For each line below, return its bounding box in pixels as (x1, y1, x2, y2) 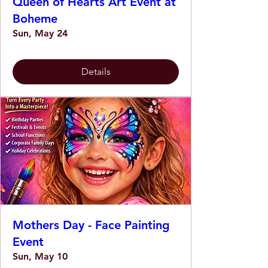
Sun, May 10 (13, 250, 68, 262)
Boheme (13, 11, 57, 26)
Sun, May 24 (13, 27, 68, 39)
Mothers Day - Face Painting (13, 217, 170, 232)
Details (81, 65, 111, 77)
